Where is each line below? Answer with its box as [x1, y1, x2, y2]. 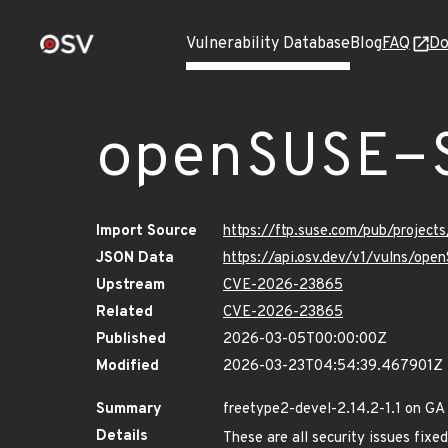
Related [96, 303, 153, 322]
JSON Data [96, 249, 174, 268]
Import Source [96, 222, 197, 241]
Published [96, 330, 166, 349]
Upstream [96, 276, 165, 295]
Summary [96, 400, 162, 419]
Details [96, 427, 148, 446]
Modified [96, 357, 159, 376]
